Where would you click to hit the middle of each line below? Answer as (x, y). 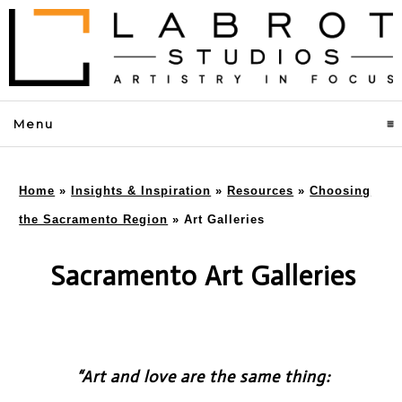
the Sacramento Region (94, 219)
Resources (261, 190)
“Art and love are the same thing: (203, 376)
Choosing (341, 190)
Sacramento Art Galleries (203, 276)
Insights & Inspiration (141, 190)
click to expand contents (143, 123)
